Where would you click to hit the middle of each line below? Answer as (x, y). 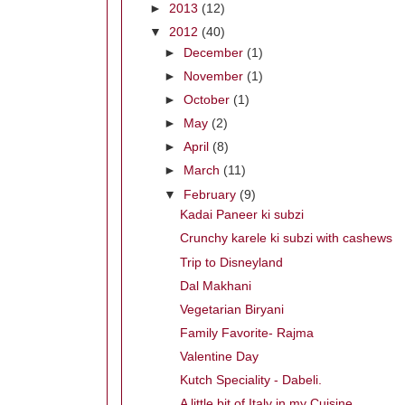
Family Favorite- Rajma (246, 333)
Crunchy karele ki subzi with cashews (286, 239)
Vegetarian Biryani (231, 309)
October (209, 100)
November (216, 76)
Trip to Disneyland (231, 262)
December (216, 52)
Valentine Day (219, 357)
